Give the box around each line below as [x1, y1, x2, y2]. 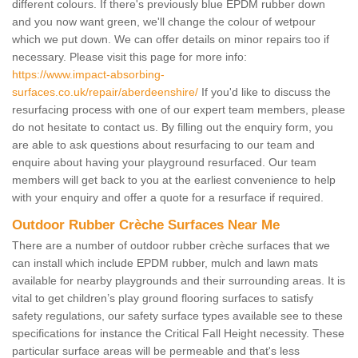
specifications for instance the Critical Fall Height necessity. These [12, 326, 344, 340]
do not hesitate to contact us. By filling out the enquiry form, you [12, 120, 333, 133]
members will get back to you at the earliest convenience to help [12, 173, 336, 186]
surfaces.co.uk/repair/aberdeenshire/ [12, 85, 198, 98]
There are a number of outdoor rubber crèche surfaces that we [12, 238, 330, 252]
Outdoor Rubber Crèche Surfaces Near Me [12, 217, 280, 233]
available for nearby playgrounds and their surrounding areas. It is [12, 273, 345, 287]
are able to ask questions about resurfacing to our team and [12, 137, 315, 151]
